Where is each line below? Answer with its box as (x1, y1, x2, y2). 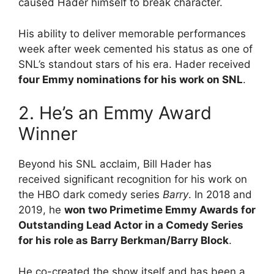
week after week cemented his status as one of (18, 42, 253, 55)
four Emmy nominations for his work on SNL (18, 73, 243, 86)
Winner (18, 123, 78, 145)
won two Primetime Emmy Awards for (64, 204, 256, 217)
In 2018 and (194, 188, 252, 201)
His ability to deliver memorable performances (18, 27, 246, 40)
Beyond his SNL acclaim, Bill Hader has (18, 158, 212, 171)
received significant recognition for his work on (18, 173, 247, 186)
